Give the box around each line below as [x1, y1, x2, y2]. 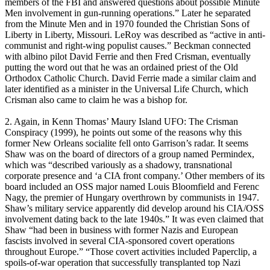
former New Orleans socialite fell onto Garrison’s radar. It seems [5, 138, 248, 149]
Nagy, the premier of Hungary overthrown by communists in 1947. [5, 192, 259, 203]
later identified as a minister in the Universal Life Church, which [5, 84, 248, 95]
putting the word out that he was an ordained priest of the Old [5, 62, 238, 73]
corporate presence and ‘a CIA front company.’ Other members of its [5, 171, 265, 181]
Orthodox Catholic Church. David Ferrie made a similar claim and [5, 73, 256, 84]
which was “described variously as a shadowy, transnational [5, 160, 232, 171]
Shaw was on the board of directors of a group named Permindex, [5, 149, 254, 160]
